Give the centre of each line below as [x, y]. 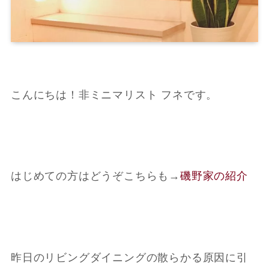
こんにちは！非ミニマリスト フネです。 [114, 95]
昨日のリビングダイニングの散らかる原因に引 [129, 257]
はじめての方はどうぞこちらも [90, 176]
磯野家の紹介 [214, 176]
